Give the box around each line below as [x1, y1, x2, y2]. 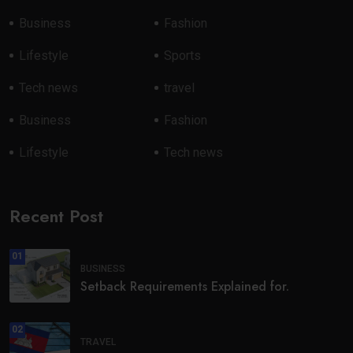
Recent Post [9, 203, 103, 229]
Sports [164, 47, 202, 63]
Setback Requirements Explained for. [80, 277, 289, 296]
